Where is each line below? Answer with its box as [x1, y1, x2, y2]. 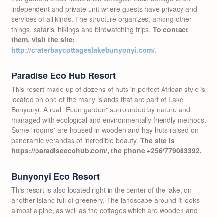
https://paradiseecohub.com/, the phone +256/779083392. [11, 145, 201, 155]
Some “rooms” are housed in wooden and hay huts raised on [11, 125, 199, 135]
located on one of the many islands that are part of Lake [11, 94, 183, 104]
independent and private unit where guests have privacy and [11, 3, 197, 14]
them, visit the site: [11, 34, 75, 44]
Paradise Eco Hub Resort [11, 69, 116, 82]
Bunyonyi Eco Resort [11, 169, 100, 182]
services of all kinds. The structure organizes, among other [11, 14, 192, 24]
